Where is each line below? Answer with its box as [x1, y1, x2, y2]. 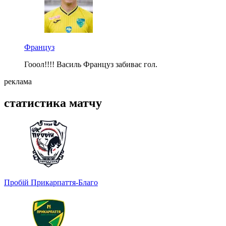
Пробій [4, 178, 31, 187]
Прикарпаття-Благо [31, 178, 98, 187]
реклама [4, 77, 32, 86]
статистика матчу [4, 96, 102, 109]
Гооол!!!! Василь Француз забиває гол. [24, 60, 157, 69]
